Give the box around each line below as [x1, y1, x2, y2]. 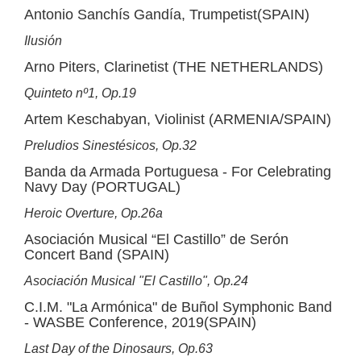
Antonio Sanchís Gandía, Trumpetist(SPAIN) [24, 6, 309, 23]
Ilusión [24, 34, 62, 48]
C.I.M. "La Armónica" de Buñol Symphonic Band [24, 299, 332, 315]
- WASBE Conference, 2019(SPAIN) [24, 314, 256, 330]
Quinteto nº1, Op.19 [24, 86, 136, 100]
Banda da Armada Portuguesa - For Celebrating [24, 164, 331, 180]
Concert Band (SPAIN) [24, 247, 169, 263]
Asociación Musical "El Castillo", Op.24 [24, 274, 248, 288]
